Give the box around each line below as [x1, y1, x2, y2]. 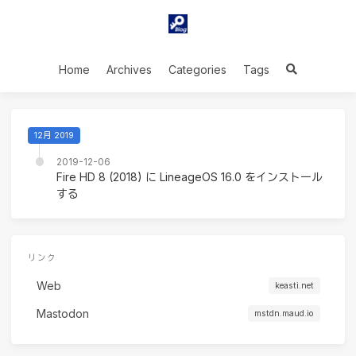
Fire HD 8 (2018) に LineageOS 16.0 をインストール [56, 169, 323, 184]
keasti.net [274, 281, 314, 291]
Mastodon [36, 307, 89, 320]
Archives [106, 63, 152, 76]
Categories [168, 63, 226, 76]
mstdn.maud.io [253, 308, 314, 319]
